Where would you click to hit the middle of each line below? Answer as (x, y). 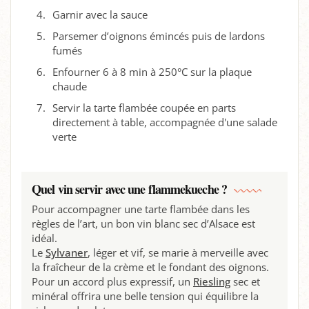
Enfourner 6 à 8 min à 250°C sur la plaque (152, 71)
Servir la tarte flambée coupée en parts (144, 107)
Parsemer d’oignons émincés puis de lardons (159, 36)
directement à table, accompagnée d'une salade (165, 122)
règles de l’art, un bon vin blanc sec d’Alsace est (143, 223)
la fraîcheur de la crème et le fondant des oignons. (150, 267)
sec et (245, 281)
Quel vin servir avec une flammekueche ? (129, 189)
